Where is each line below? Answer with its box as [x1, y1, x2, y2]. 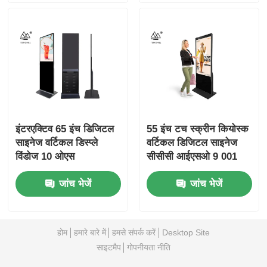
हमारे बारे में [73, 227, 106, 237]
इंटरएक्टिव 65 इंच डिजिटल [15, 123, 114, 135]
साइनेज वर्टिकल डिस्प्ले [15, 137, 98, 149]
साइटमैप [96, 242, 121, 252]
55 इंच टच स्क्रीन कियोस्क [146, 123, 249, 135]
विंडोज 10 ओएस [15, 151, 75, 163]
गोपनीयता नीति [127, 242, 171, 252]
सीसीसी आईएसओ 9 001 [146, 151, 237, 163]
